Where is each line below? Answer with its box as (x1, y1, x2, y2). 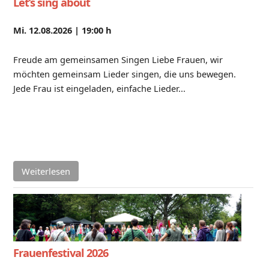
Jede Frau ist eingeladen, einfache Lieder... (13, 82, 186, 95)
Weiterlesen (21, 165, 70, 178)
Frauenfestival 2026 (13, 246, 108, 261)
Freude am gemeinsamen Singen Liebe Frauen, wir (13, 53, 223, 66)
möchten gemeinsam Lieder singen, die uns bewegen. (13, 68, 236, 80)
